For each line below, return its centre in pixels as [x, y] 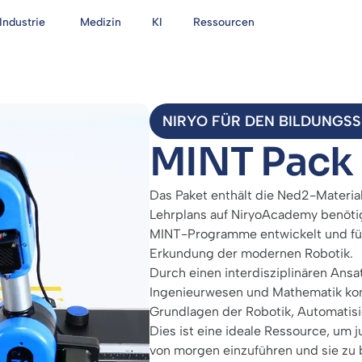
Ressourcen [223, 22]
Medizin [100, 22]
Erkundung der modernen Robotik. [251, 253]
